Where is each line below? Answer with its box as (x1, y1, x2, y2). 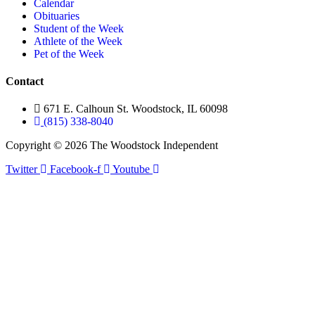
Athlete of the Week (34, 34, 122, 47)
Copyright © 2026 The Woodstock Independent (6, 139, 218, 152)
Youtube (112, 163, 150, 176)
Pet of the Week (34, 47, 104, 60)
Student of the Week (34, 22, 124, 34)
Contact (6, 75, 44, 88)
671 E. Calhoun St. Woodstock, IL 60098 (44, 103, 228, 115)
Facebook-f (50, 163, 101, 176)
